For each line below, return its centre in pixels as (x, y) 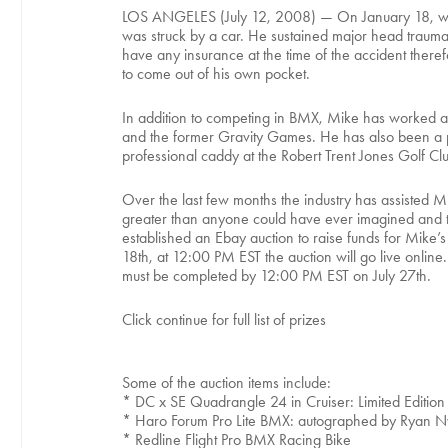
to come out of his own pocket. (216, 73)
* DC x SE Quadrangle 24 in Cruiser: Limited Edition (283, 401)
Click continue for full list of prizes (224, 319)
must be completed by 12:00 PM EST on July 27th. (276, 275)
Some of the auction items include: (226, 382)
